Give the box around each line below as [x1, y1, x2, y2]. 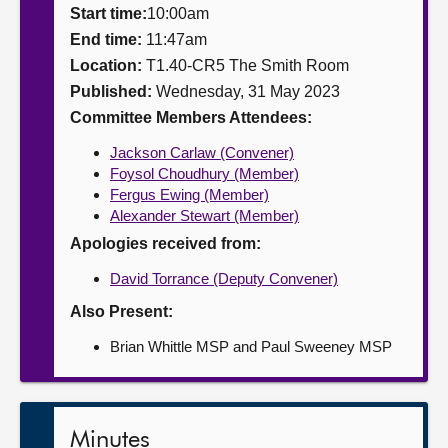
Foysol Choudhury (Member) [110, 165, 299, 182]
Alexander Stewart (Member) [110, 207, 299, 224]
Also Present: [70, 303, 173, 320]
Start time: [70, 5, 147, 22]
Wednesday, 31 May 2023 [156, 83, 340, 100]
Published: [70, 83, 156, 100]
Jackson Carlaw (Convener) [110, 144, 294, 161]
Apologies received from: [70, 235, 261, 252]
